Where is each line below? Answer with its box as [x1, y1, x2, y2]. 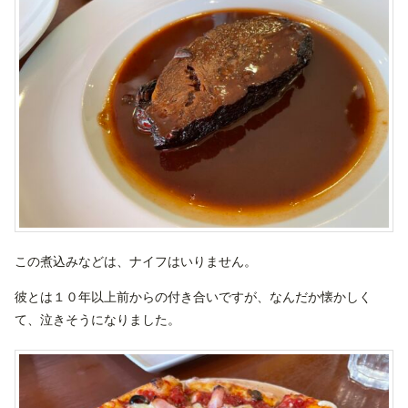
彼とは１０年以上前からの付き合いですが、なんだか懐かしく [15, 290, 372, 305]
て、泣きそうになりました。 [15, 312, 180, 328]
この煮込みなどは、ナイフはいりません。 [15, 254, 257, 270]
